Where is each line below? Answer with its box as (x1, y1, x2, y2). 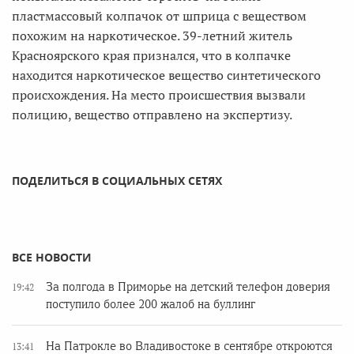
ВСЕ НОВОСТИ (12, 250, 92, 265)
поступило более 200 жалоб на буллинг (46, 298, 255, 311)
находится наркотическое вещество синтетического (12, 66, 321, 84)
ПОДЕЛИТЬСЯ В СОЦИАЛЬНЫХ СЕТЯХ (12, 173, 222, 188)
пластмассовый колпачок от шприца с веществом (12, 7, 307, 24)
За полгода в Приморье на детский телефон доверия (46, 281, 330, 293)
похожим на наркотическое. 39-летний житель (12, 27, 292, 44)
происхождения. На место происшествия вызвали (12, 86, 306, 104)
